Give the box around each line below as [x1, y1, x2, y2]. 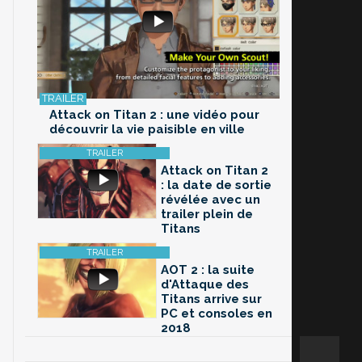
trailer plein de [161, 207, 253, 222]
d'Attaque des [161, 277, 249, 293]
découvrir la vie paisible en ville [49, 122, 245, 137]
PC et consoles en [161, 306, 272, 322]
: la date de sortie [161, 178, 271, 193]
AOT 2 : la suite [161, 263, 255, 278]
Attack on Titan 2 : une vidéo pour [49, 107, 259, 123]
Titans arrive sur [161, 292, 262, 307]
